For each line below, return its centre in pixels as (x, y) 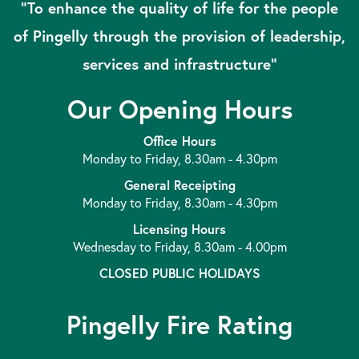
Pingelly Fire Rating (179, 325)
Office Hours (179, 141)
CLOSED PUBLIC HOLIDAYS (179, 273)
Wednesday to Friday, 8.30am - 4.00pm (179, 247)
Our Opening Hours (179, 109)
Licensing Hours (179, 229)
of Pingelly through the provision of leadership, (179, 36)
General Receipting (179, 185)
